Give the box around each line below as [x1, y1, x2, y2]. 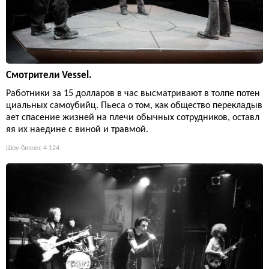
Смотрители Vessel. [6, 70, 92, 80]
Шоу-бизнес [6, 144, 41, 152]
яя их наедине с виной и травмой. [6, 124, 148, 134]
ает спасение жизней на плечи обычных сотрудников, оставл [6, 112, 259, 122]
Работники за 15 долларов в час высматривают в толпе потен [6, 88, 260, 98]
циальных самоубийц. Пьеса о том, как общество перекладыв [6, 100, 262, 110]
